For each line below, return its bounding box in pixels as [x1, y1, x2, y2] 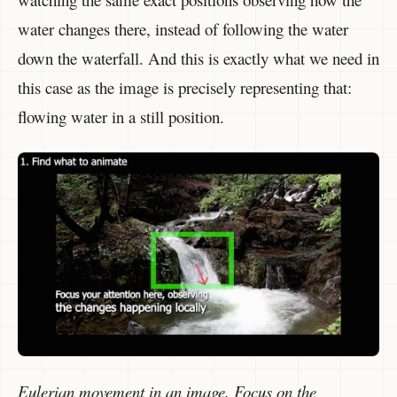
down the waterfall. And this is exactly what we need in [18, 47, 379, 70]
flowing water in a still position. [18, 105, 224, 128]
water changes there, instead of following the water [18, 18, 348, 41]
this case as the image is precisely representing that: [18, 76, 352, 99]
